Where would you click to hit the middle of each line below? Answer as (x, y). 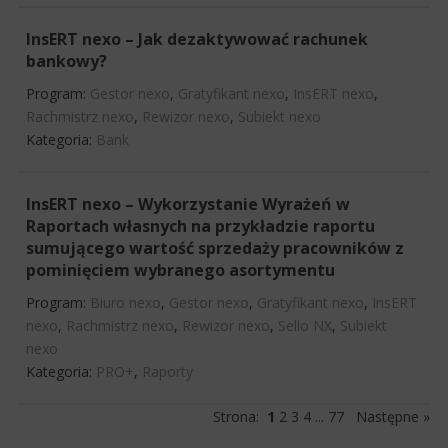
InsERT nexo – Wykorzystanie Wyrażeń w (188, 203)
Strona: (240, 416)
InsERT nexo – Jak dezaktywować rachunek (197, 38)
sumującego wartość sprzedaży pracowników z (215, 247)
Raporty (167, 371)
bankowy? (66, 60)
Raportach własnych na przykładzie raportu (200, 225)
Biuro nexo (125, 302)
